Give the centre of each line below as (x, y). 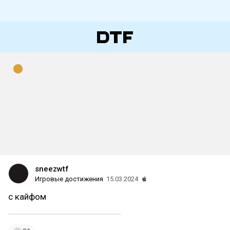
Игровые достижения (69, 179)
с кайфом (27, 197)
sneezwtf (52, 169)
